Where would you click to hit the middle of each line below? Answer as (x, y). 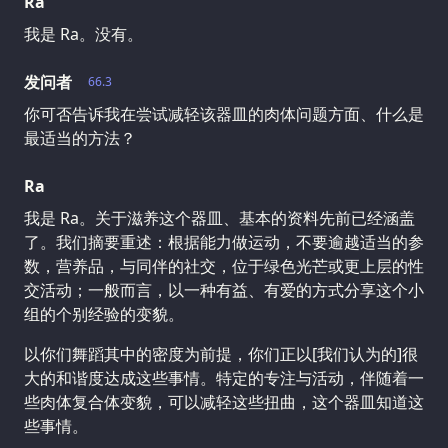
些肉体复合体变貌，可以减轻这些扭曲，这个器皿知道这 (224, 401)
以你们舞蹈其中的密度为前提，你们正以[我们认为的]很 (221, 353)
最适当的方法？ (80, 137)
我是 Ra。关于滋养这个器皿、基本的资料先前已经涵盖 (219, 217)
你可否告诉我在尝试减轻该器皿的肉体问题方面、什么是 (224, 113)
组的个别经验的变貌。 (104, 313)
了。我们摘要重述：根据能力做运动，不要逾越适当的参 (224, 241)
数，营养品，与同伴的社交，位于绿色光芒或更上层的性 (224, 265)
